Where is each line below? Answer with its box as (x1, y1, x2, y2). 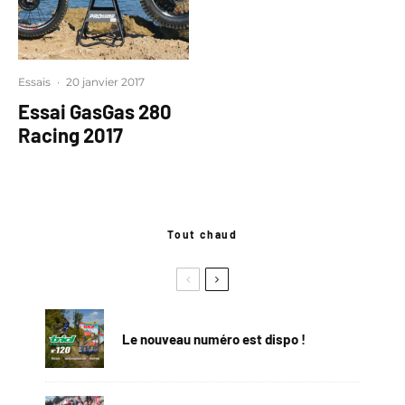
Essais (18, 75, 51, 89)
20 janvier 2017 (66, 75, 145, 89)
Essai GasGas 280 (18, 99, 172, 123)
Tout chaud (167, 228, 238, 240)
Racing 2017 (18, 123, 123, 146)
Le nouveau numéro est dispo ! (122, 330, 306, 347)
